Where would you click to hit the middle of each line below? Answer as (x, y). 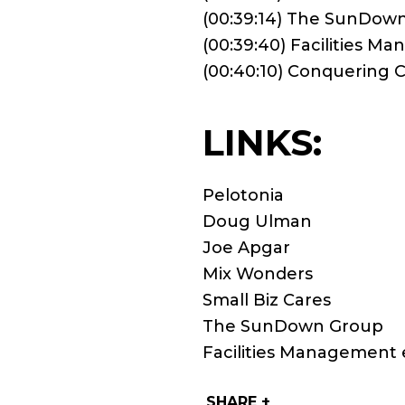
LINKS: (262, 142)
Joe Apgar (246, 248)
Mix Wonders (258, 274)
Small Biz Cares (267, 300)
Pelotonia (243, 195)
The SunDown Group (293, 326)
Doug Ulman (257, 221)
